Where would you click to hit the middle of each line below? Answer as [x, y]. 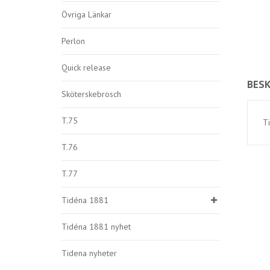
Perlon [73, 41]
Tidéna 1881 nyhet [96, 227]
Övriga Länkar [86, 14]
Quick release [86, 67]
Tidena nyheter [89, 253]
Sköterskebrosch [91, 94]
